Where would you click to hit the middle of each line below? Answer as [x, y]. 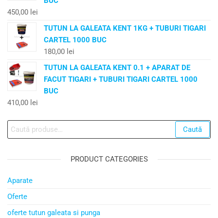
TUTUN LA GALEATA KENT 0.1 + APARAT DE [117, 67]
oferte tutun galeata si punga [54, 212]
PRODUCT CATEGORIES [109, 159]
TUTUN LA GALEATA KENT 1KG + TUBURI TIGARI [125, 28]
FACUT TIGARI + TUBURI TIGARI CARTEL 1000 [121, 79]
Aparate [20, 180]
